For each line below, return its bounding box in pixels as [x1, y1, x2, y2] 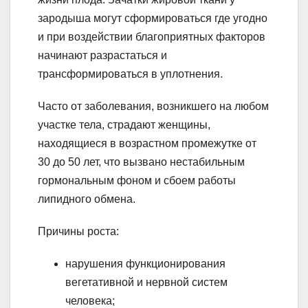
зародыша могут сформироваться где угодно [38, 12, 267, 24]
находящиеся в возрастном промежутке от [38, 137, 256, 149]
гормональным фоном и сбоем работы [38, 174, 236, 186]
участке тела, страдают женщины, [38, 118, 210, 131]
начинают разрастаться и [38, 49, 167, 61]
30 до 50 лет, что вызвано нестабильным [38, 155, 245, 168]
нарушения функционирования [65, 257, 225, 269]
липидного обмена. [38, 192, 135, 205]
